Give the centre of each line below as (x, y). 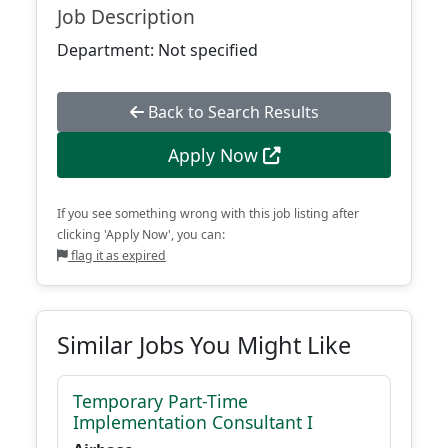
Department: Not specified (157, 50)
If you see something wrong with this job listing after (208, 213)
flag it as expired (117, 255)
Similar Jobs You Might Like (204, 345)
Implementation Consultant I (193, 422)
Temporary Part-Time (160, 401)
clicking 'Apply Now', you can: (141, 234)
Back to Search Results (231, 112)
